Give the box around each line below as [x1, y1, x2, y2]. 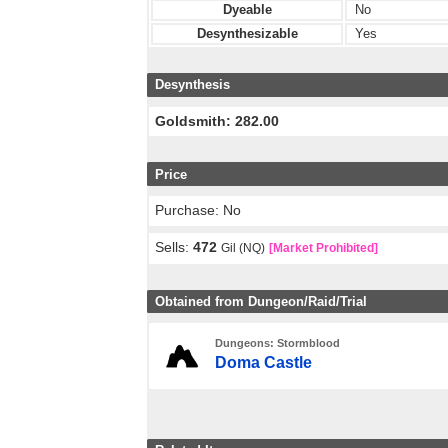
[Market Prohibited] [269, 242, 379, 255]
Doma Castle [214, 354, 312, 372]
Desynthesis [155, 77, 230, 93]
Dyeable [222, 2, 272, 18]
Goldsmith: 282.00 [155, 113, 280, 130]
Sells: [155, 239, 194, 256]
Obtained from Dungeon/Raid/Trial [155, 293, 367, 309]
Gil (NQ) [221, 242, 266, 255]
